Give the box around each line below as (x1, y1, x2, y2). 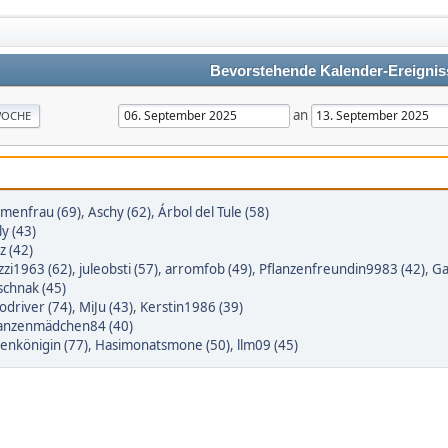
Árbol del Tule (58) (158, 203, 269, 221)
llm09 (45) (237, 336, 298, 354)
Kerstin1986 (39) (140, 298, 243, 316)
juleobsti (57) (79, 260, 158, 278)
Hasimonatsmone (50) (95, 336, 230, 354)
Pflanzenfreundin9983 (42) (259, 260, 425, 278)
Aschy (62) (88, 203, 151, 221)
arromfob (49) (165, 260, 252, 278)
